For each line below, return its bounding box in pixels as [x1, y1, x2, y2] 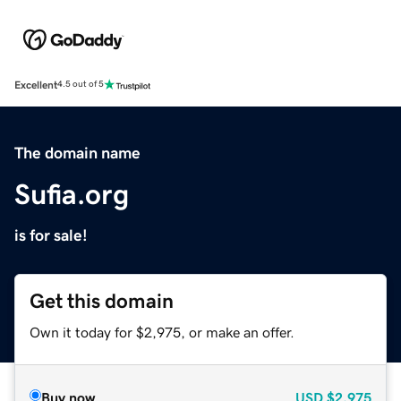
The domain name [14, 144, 141, 161]
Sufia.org [14, 179, 129, 209]
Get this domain [30, 290, 174, 311]
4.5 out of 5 [57, 80, 104, 90]
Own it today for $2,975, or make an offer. [30, 324, 294, 339]
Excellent [14, 79, 57, 90]
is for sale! [14, 226, 88, 243]
